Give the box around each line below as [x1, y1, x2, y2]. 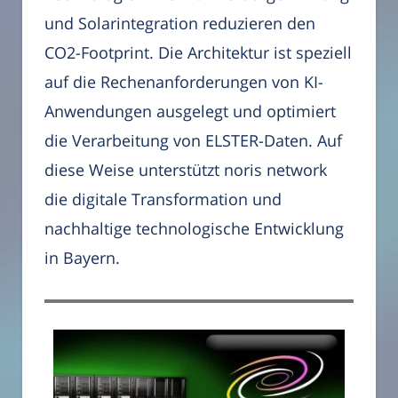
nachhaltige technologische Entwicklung [44, 218, 344, 240]
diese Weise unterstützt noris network [44, 159, 327, 181]
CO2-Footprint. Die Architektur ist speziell [44, 42, 352, 64]
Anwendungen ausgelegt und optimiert [44, 100, 336, 123]
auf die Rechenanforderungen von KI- [44, 71, 323, 93]
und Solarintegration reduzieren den [44, 12, 315, 35]
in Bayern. [44, 247, 120, 269]
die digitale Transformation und [44, 188, 282, 211]
